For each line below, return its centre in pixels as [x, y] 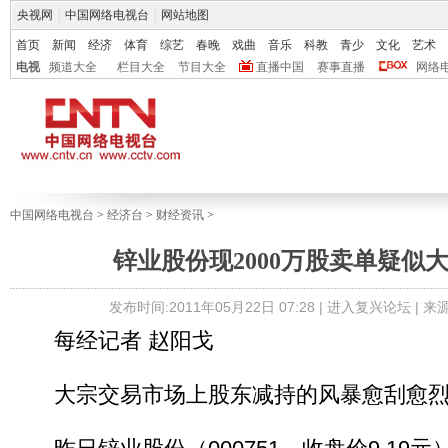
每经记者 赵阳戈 [112, 340]
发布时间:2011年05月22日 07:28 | [217, 307]
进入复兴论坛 [368, 307]
